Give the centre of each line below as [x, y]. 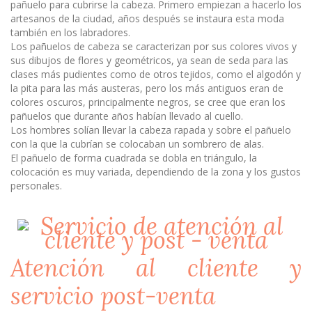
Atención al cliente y [156, 268]
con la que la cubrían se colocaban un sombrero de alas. [137, 144]
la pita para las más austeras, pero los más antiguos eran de [147, 88]
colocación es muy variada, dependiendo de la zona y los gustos [156, 172]
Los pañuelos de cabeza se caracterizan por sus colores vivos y [154, 46]
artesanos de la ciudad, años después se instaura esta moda [147, 18]
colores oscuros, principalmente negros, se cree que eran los [148, 102]
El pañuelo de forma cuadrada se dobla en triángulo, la [134, 158]
